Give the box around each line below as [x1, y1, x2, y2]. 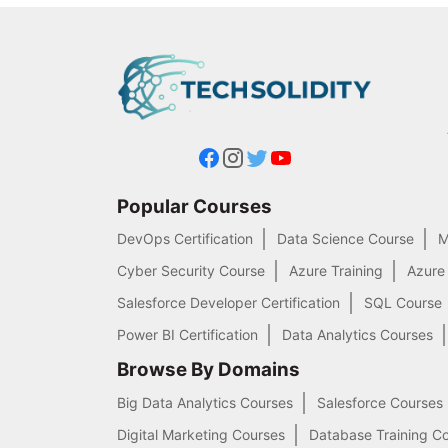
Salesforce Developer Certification [117, 294, 340, 312]
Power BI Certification [117, 326, 258, 344]
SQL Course [364, 294, 442, 312]
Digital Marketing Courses [117, 425, 285, 443]
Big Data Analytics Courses [117, 393, 293, 411]
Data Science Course [277, 230, 414, 248]
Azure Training [289, 262, 383, 280]
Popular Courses [117, 194, 272, 218]
